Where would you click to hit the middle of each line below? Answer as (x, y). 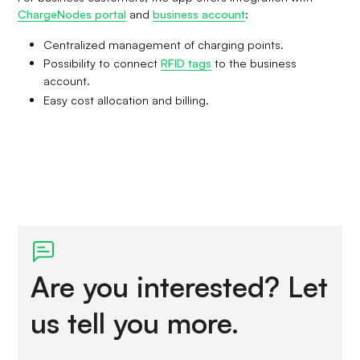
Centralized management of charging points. (164, 44)
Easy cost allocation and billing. (127, 100)
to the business (254, 63)
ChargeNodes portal (72, 13)
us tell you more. (135, 322)
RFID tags (186, 63)
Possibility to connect (102, 63)
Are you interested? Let (180, 286)
